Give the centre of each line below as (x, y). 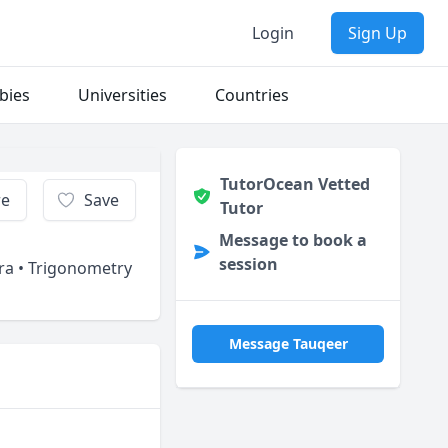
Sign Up (377, 33)
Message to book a (292, 240)
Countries (252, 95)
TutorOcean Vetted (294, 184)
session (248, 264)
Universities (122, 95)
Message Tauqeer (288, 343)
